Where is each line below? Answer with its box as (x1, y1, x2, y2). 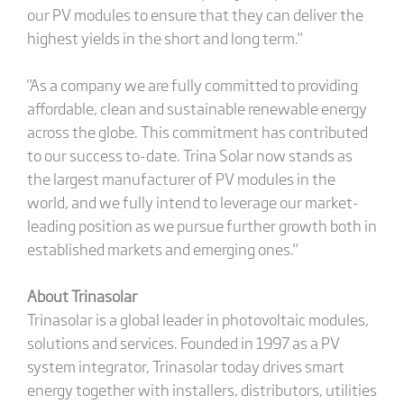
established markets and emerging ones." (26, 237, 298, 260)
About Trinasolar (26, 284, 137, 307)
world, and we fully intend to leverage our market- (26, 190, 359, 213)
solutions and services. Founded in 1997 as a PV (26, 331, 340, 353)
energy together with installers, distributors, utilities (26, 378, 377, 400)
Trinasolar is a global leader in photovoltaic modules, (26, 308, 369, 330)
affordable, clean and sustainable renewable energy (26, 96, 367, 119)
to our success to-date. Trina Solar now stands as (26, 143, 353, 166)
